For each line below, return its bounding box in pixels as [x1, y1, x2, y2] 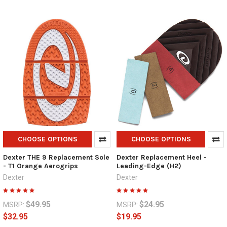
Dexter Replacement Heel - [116, 153, 207, 162]
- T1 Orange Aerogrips [3, 162, 78, 171]
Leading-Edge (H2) [116, 162, 181, 171]
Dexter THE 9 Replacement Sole [3, 153, 109, 162]
